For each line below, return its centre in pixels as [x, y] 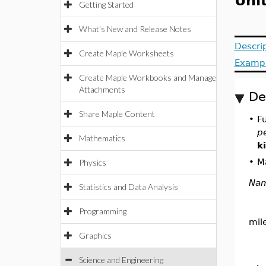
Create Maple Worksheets [126, 53]
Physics [93, 162]
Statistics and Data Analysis [129, 187]
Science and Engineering [121, 260]
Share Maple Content [117, 114]
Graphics [95, 235]
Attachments [102, 89]
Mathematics [102, 138]
